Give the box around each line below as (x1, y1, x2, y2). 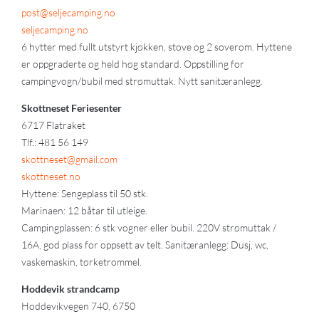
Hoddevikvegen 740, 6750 (21, 300, 135, 312)
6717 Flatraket (21, 119, 85, 131)
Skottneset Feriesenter (21, 102, 122, 114)
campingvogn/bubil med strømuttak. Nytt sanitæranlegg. (21, 75, 263, 87)
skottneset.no (21, 170, 80, 182)
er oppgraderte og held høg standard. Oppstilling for (21, 58, 244, 70)
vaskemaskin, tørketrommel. (21, 256, 142, 268)
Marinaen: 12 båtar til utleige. (21, 204, 147, 216)
